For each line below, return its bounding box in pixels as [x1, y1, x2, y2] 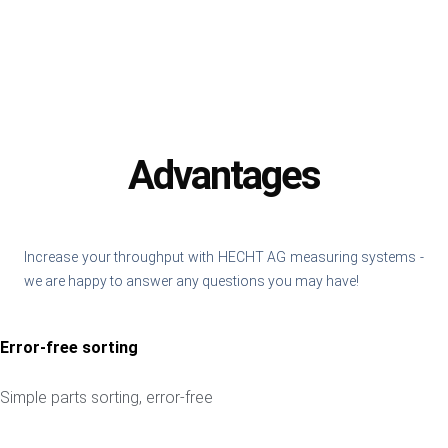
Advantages [128, 151, 320, 199]
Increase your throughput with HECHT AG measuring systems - [24, 248, 424, 265]
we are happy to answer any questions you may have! [24, 272, 359, 289]
